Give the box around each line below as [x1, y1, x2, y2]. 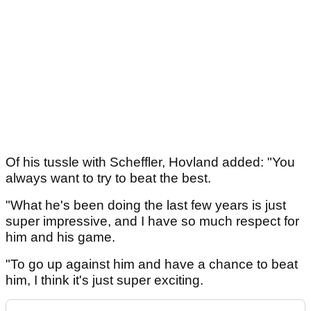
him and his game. [6, 229, 119, 244]
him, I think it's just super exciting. [6, 272, 207, 287]
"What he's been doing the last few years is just [6, 197, 286, 212]
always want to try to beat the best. [6, 170, 211, 185]
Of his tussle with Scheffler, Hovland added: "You [6, 154, 295, 169]
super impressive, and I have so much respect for [6, 213, 299, 228]
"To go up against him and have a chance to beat [6, 256, 298, 271]
